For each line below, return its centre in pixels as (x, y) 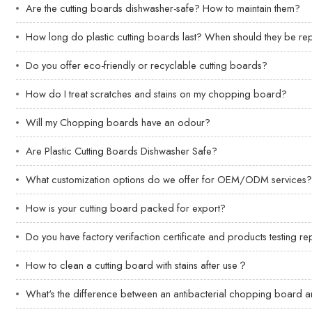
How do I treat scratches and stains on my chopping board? (157, 94)
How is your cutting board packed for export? (126, 208)
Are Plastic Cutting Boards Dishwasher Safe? (122, 151)
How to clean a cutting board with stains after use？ (137, 265)
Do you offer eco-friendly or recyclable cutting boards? (147, 65)
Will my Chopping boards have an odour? (118, 122)
